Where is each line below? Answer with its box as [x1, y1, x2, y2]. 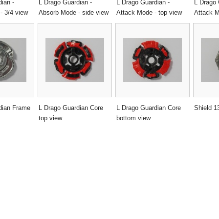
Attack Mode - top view [116, 8, 182, 16]
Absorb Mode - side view [39, 8, 109, 16]
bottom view [116, 114, 151, 122]
